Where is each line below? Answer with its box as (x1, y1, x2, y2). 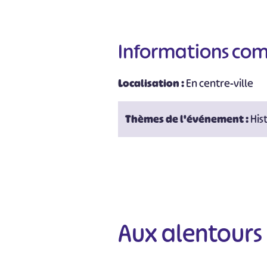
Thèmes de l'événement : (125, 112, 251, 126)
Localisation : (118, 76, 187, 91)
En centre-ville (186, 76, 254, 91)
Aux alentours (118, 218, 263, 249)
